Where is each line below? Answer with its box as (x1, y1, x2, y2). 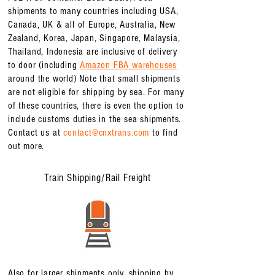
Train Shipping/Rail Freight (44, 172, 151, 184)
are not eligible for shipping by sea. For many (8, 87, 184, 98)
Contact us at (8, 127, 64, 138)
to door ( (8, 60, 42, 71)
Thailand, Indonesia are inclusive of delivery (8, 46, 178, 57)
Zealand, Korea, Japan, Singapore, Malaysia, (8, 33, 180, 44)
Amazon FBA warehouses (80, 60, 177, 71)
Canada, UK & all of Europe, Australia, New (8, 19, 176, 30)
